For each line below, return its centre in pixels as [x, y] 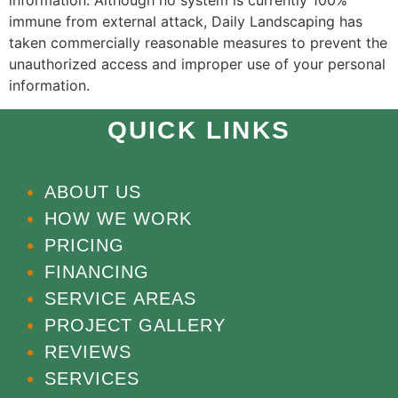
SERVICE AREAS [120, 298]
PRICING [84, 245]
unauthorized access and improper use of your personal [197, 64]
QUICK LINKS [199, 130]
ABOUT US [93, 191]
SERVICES [92, 378]
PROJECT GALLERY [135, 325]
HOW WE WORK [118, 218]
